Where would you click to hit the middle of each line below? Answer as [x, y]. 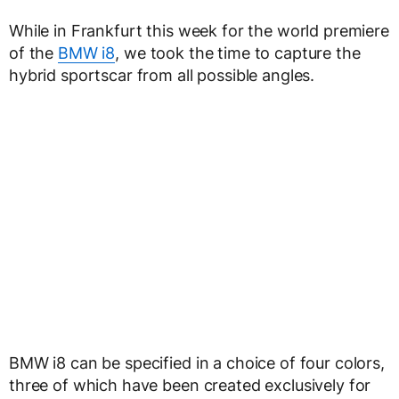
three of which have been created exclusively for [190, 385]
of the [34, 53]
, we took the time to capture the [238, 53]
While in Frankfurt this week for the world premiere [199, 31]
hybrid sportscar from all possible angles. [162, 75]
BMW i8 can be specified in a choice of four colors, [197, 363]
